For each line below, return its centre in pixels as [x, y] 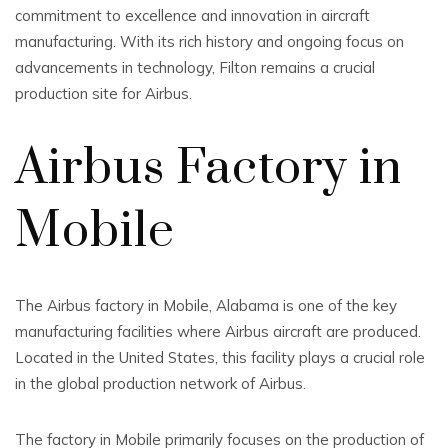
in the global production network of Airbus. [160, 383]
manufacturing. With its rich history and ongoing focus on [209, 41]
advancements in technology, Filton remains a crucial [195, 67]
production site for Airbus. [103, 93]
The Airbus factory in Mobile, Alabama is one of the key [206, 305]
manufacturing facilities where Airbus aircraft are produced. [218, 331]
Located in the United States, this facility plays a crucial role [220, 357]
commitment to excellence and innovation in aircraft [192, 15]
